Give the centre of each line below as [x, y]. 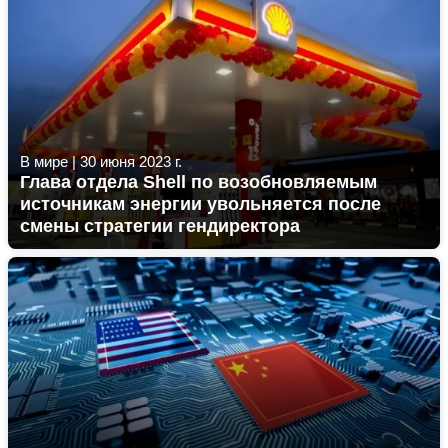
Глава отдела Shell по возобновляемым [198, 182]
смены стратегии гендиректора [160, 226]
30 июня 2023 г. [131, 161]
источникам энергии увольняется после [200, 204]
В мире [44, 161]
